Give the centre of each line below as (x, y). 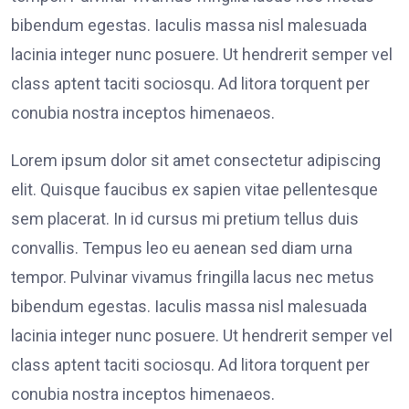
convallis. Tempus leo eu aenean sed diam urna (182, 248)
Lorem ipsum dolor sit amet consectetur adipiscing (196, 161)
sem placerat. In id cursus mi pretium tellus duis (185, 219)
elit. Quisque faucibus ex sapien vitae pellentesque (194, 190)
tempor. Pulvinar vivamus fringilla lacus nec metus (193, 278)
